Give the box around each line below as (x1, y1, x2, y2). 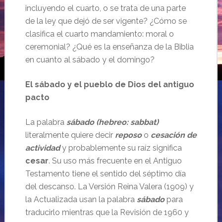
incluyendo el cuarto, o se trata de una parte (25, 3, 186, 13)
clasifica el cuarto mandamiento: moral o (25, 29, 174, 39)
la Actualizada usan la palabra (25, 195, 135, 204)
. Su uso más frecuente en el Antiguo (48, 156, 182, 166)
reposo (114, 130, 142, 140)
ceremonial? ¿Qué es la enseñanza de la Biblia (25, 42, 194, 52)
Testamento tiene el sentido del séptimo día (25, 169, 186, 178)
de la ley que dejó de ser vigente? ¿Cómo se (25, 16, 187, 26)
